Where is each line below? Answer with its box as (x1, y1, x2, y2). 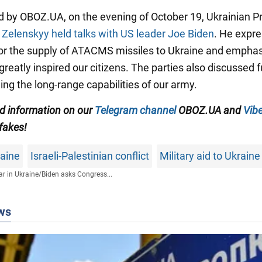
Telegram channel (95, 104, 176, 116)
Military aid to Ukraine (160, 149, 260, 162)
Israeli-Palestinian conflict (30, 149, 149, 162)
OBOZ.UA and (176, 104, 243, 116)
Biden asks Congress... (41, 170, 112, 178)
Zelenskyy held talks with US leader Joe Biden (2, 27, 214, 40)
